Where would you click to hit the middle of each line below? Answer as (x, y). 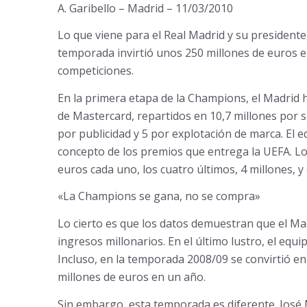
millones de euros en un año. (131, 277)
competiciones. (95, 71)
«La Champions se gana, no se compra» (159, 196)
